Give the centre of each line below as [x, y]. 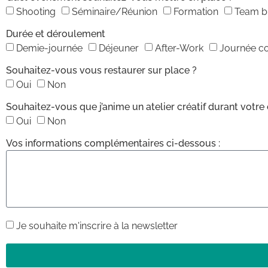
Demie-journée [49, 48]
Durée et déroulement [56, 34]
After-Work [179, 48]
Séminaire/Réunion [115, 12]
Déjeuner [119, 48]
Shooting [36, 12]
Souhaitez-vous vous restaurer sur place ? [101, 71]
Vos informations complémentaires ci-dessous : [113, 144]
